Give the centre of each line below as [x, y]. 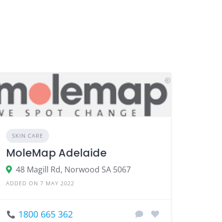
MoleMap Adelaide [56, 153]
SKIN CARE [28, 135]
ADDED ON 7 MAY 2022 [40, 183]
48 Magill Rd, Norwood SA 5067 [74, 169]
